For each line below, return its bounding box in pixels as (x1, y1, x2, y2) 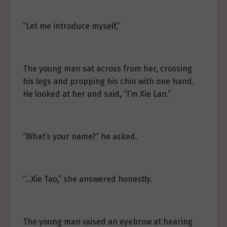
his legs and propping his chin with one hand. (23, 77, 194, 86)
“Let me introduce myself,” (23, 21, 120, 31)
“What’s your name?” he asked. (23, 132, 137, 141)
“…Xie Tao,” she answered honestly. (23, 174, 152, 184)
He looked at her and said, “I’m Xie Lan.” (23, 89, 171, 99)
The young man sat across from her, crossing (23, 64, 192, 73)
